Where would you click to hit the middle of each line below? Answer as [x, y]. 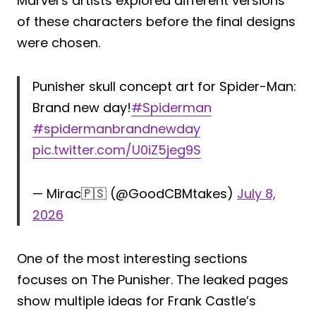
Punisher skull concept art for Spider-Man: [164, 86]
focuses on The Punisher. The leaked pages [153, 279]
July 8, [256, 193]
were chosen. [59, 42]
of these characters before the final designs [156, 21]
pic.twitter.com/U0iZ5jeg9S [117, 150]
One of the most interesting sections [132, 258]
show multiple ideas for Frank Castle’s [136, 300]
